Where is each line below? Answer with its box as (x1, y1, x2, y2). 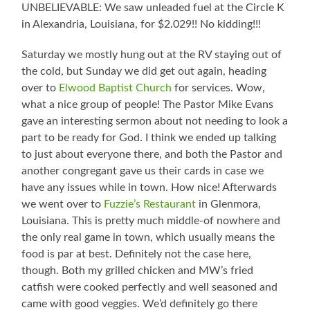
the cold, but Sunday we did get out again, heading (21, 66, 267, 77)
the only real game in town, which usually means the (21, 232, 275, 244)
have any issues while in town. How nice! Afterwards (21, 182, 277, 194)
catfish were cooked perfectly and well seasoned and (21, 282, 278, 293)
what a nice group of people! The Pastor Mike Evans (21, 99, 274, 111)
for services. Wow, (172, 82, 266, 94)
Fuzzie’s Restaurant (104, 199, 197, 210)
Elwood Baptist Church (59, 82, 172, 94)
